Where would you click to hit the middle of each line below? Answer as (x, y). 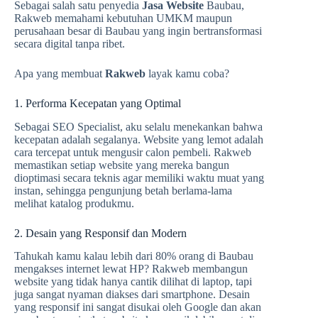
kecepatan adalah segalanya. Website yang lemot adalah (139, 139)
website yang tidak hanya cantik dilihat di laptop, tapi (133, 282)
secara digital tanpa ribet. (70, 43)
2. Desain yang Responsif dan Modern (100, 233)
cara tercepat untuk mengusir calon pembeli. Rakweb (133, 152)
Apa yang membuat (60, 73)
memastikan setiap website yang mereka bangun (122, 165)
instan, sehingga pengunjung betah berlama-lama (123, 190)
